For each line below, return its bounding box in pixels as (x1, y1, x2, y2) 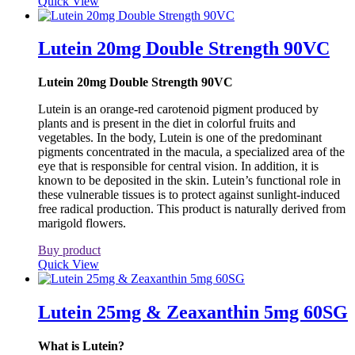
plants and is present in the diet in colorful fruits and (38, 116, 296, 131)
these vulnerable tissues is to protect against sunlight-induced (38, 188, 340, 202)
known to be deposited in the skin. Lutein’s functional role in (38, 174, 341, 188)
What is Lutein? (38, 339, 124, 353)
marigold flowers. (38, 216, 126, 231)
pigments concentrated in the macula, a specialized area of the (38, 145, 345, 159)
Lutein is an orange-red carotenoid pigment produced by (38, 102, 319, 116)
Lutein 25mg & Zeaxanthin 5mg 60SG (38, 302, 348, 323)
